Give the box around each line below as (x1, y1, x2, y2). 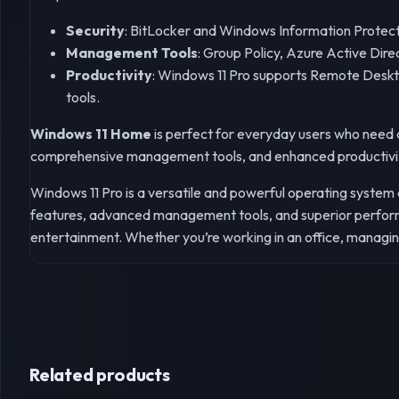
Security (66, 20, 125, 39)
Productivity (66, 65, 152, 84)
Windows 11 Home (30, 124, 151, 142)
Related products (29, 362, 170, 386)
